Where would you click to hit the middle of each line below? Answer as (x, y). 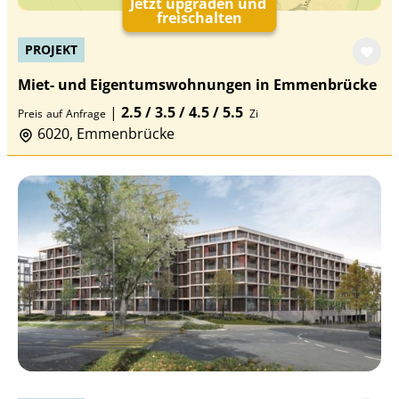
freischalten (199, 18)
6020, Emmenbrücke (104, 134)
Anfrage (86, 114)
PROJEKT (51, 49)
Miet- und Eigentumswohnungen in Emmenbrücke (197, 85)
